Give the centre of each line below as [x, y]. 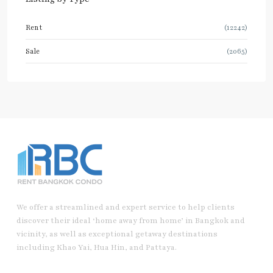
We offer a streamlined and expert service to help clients [126, 207]
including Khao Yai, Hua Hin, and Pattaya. [97, 248]
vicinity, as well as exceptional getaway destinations [117, 234]
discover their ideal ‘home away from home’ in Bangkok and [131, 221]
